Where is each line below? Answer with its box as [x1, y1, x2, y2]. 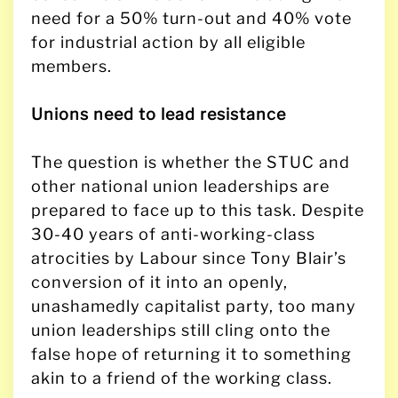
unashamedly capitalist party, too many [31, 296, 356, 315]
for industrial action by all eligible [31, 32, 306, 52]
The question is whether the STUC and [31, 152, 350, 171]
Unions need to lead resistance [31, 104, 286, 123]
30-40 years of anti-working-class [31, 224, 315, 243]
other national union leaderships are [31, 176, 330, 195]
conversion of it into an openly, [31, 272, 288, 291]
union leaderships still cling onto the [31, 320, 330, 339]
